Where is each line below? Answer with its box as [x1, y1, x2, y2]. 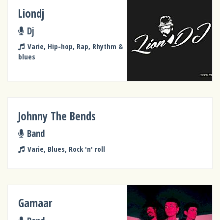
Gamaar [18, 195, 53, 211]
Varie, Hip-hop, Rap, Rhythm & [27, 41, 123, 51]
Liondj [18, 5, 45, 21]
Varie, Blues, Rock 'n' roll [27, 143, 105, 154]
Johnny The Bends [18, 108, 96, 124]
